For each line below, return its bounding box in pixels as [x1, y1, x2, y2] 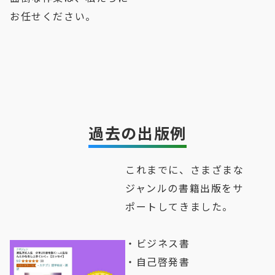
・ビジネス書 [125, 236, 190, 250]
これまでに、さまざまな [125, 162, 244, 177]
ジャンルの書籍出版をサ [125, 180, 244, 195]
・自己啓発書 [125, 254, 190, 269]
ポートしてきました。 [125, 199, 234, 214]
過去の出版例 [88, 122, 187, 144]
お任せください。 [10, 9, 96, 23]
